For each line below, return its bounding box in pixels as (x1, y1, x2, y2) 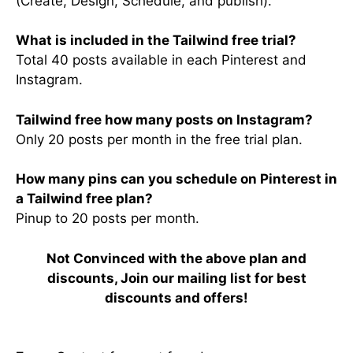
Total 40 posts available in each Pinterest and (16, 52, 307, 69)
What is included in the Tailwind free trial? (16, 32, 296, 49)
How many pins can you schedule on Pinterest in (16, 171, 337, 188)
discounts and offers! (105, 289, 248, 306)
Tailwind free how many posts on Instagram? (16, 111, 313, 128)
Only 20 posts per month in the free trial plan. (16, 131, 303, 147)
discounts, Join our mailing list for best (46, 269, 307, 286)
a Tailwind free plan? (16, 191, 153, 207)
